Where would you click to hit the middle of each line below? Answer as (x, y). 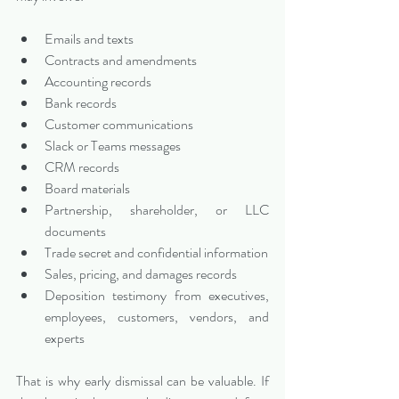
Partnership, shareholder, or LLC (157, 210)
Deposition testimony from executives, (157, 296)
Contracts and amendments (121, 61)
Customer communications (119, 125)
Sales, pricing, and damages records (141, 274)
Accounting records (98, 82)
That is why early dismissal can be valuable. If (142, 381)
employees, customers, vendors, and (157, 317)
